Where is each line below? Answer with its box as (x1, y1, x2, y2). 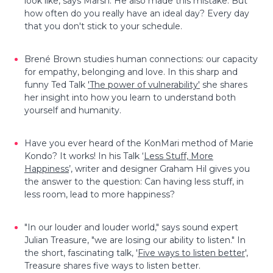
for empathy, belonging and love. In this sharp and (24, 66, 238, 77)
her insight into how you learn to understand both (24, 91, 236, 103)
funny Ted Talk (24, 79, 88, 90)
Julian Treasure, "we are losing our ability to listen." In (24, 234, 246, 246)
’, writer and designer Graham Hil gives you (69, 163, 250, 174)
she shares (200, 79, 247, 90)
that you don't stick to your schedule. (24, 20, 182, 32)
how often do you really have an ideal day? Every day (24, 7, 249, 19)
